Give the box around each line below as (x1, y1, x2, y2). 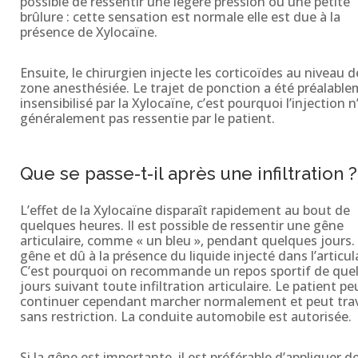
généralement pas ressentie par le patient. (19, 109, 275, 127)
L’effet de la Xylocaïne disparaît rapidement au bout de (19, 201, 350, 219)
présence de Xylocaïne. (19, 22, 157, 41)
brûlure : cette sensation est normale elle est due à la (19, 7, 340, 26)
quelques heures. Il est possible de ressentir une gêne (19, 216, 344, 234)
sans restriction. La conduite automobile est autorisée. (19, 307, 352, 325)
